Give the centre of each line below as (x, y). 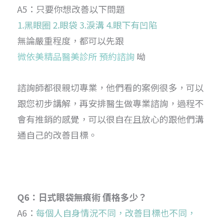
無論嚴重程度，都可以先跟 (71, 41)
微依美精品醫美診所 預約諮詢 (76, 56)
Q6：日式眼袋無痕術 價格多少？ (82, 197)
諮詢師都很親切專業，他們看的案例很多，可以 (110, 88)
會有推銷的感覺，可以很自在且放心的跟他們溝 (110, 119)
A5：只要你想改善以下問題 (71, 9)
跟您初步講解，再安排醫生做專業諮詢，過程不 (110, 103)
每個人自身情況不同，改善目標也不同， (116, 212)
